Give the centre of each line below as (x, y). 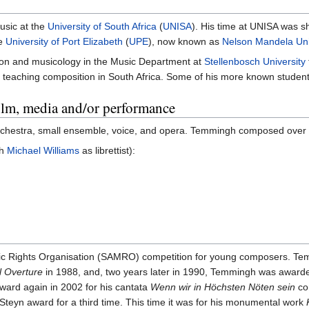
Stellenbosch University (255, 61)
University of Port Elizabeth (64, 41)
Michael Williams (43, 150)
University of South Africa (102, 26)
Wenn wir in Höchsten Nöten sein (223, 287)
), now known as (185, 41)
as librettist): (107, 150)
